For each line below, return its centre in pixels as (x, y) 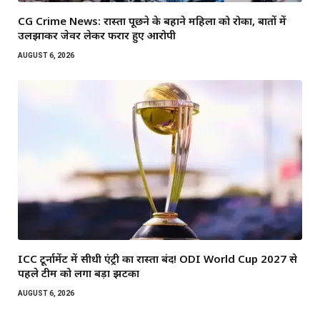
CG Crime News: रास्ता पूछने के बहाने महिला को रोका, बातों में (152, 21)
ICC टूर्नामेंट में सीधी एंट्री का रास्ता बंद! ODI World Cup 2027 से (157, 259)
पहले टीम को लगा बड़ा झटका (79, 273)
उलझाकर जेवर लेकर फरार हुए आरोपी (97, 35)
